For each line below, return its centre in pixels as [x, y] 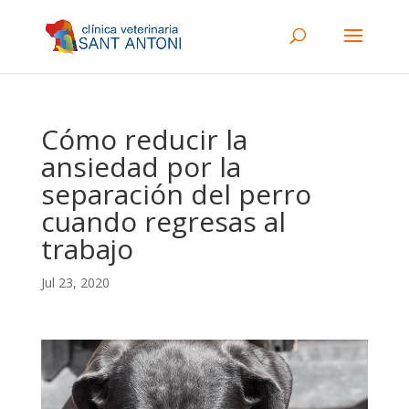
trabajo [87, 249]
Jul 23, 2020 [75, 283]
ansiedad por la [141, 167]
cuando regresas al [163, 221]
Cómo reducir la [144, 139]
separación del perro [176, 194]
